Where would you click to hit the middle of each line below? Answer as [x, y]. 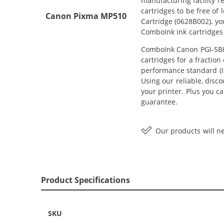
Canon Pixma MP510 [86, 16]
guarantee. [159, 101]
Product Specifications [86, 180]
